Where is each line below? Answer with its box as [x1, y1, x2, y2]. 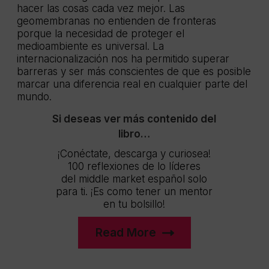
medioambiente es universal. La [17, 40, 164, 53]
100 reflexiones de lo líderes [68, 160, 201, 173]
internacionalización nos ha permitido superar [17, 53, 229, 65]
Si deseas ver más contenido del [52, 113, 217, 125]
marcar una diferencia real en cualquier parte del [17, 78, 247, 91]
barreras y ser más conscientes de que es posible [17, 65, 251, 78]
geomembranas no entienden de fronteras [17, 15, 216, 28]
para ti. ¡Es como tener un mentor [56, 186, 213, 198]
